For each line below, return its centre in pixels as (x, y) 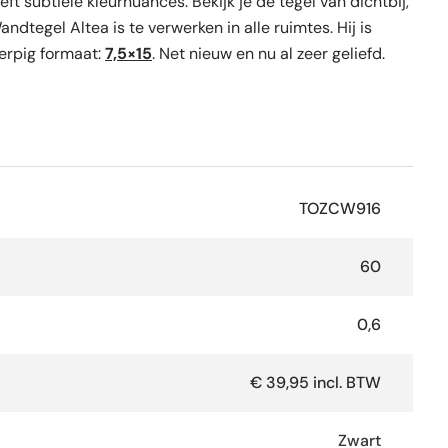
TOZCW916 (340, 208)
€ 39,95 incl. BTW (316, 382)
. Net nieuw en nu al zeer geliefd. (268, 53)
